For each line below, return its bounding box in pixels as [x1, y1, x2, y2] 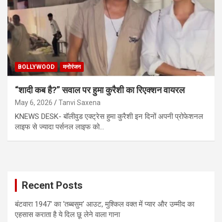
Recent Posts [22, 179, 83, 191]
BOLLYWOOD [18, 63, 55, 70]
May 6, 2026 [15, 98, 53, 107]
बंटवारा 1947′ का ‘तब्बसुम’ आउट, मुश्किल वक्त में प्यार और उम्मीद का [15, 199, 194, 209]
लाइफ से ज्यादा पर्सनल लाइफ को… [15, 122, 104, 131]
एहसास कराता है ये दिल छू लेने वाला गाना [15, 210, 120, 219]
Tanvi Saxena [58, 98, 101, 107]
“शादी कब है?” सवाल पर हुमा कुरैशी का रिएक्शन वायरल [15, 84, 185, 95]
